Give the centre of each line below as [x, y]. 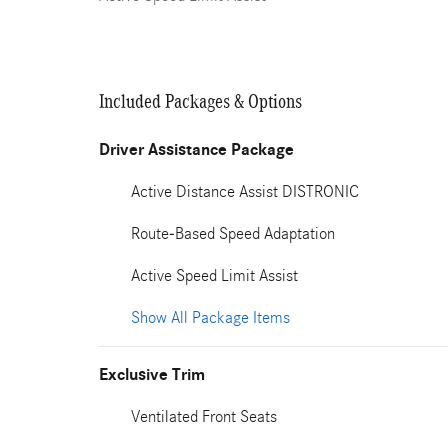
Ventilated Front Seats [204, 416]
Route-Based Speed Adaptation [233, 233]
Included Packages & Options [200, 101]
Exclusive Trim [152, 375]
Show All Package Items [210, 317]
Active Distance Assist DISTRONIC [245, 191]
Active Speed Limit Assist [214, 275]
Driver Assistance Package [196, 150]
